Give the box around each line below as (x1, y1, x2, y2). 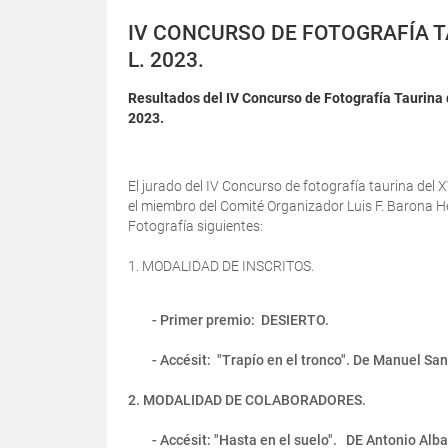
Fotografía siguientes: (128, 217, 263, 234)
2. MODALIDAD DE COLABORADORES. (128, 391, 366, 408)
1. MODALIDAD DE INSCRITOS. (128, 257, 314, 274)
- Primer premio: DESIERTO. (152, 311, 332, 328)
